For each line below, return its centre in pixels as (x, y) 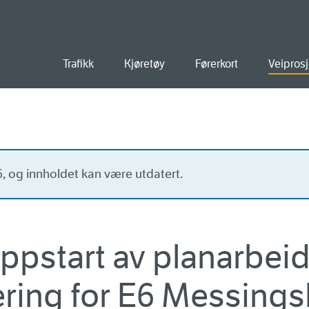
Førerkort (217, 64)
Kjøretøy (144, 64)
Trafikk (78, 64)
